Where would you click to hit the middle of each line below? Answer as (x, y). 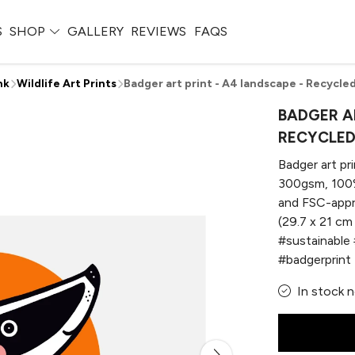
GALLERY (95, 31)
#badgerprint (315, 260)
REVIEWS (159, 31)
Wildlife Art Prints (67, 84)
